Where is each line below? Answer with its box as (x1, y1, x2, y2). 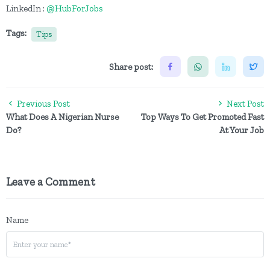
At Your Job (219, 125, 264, 136)
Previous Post (15, 98, 70, 109)
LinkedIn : (6, 3, 46, 14)
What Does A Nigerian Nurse (6, 111, 119, 122)
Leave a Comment (6, 175, 95, 189)
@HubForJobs (46, 3, 103, 14)
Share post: (109, 61, 153, 72)
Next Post (225, 98, 264, 109)
